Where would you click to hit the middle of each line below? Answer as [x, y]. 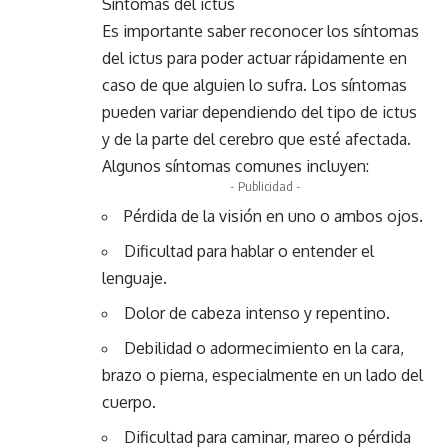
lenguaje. [134, 278]
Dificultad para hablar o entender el [249, 251]
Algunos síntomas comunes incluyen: [235, 166]
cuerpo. [129, 402]
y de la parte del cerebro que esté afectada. [256, 139]
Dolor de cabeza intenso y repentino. [257, 313]
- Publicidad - [265, 186]
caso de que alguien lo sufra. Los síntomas [254, 85]
